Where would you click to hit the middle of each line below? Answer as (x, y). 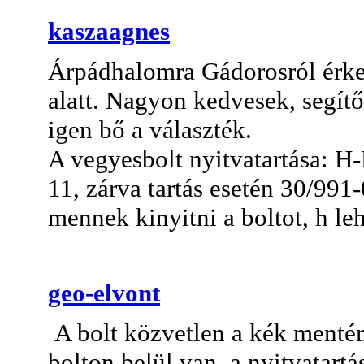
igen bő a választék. (150, 129)
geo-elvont (104, 292)
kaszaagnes (109, 31)
